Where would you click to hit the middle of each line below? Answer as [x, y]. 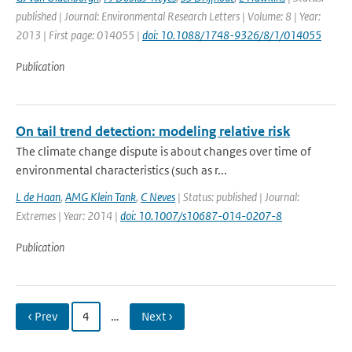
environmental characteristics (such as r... [121, 170]
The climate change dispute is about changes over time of [163, 151]
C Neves [158, 197]
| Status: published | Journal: [237, 197]
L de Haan [38, 197]
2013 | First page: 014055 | [79, 35]
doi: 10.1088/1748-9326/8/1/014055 [232, 35]
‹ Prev [42, 316]
